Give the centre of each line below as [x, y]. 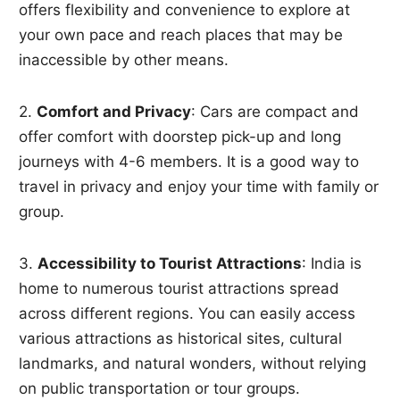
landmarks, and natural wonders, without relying [193, 364]
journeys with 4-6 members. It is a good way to [189, 162]
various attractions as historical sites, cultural [181, 339]
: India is [332, 264]
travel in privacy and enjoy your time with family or [199, 187]
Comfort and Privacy [114, 112]
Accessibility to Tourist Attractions [170, 264]
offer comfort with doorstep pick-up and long [180, 137]
